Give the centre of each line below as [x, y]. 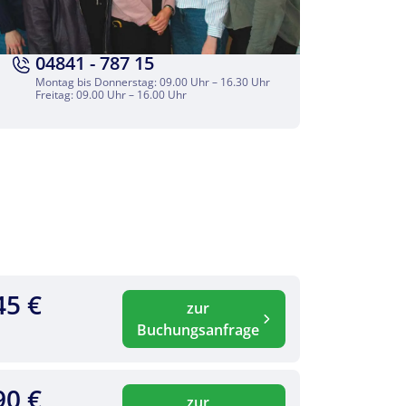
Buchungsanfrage [198, 330]
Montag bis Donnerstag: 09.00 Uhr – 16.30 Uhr [153, 82]
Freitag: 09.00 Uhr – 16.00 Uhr [111, 95]
